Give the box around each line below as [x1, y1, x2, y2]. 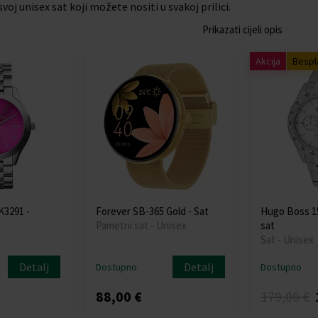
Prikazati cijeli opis [202, 23, 283, 36]
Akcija [255, 55, 280, 67]
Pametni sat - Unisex [96, 219, 187, 232]
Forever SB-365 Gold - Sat [96, 204, 209, 218]
